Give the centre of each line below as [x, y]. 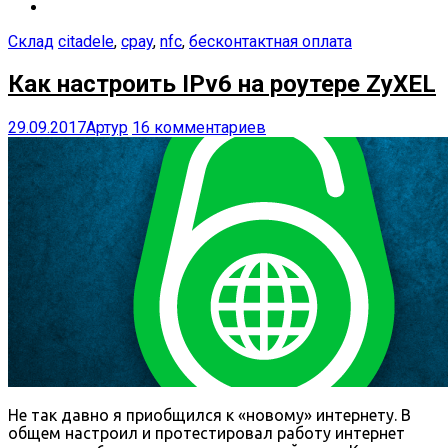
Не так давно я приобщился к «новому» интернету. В [209, 415]
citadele [86, 41]
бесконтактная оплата [270, 41]
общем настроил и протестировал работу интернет [206, 433]
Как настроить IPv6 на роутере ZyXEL [222, 84]
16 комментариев [199, 128]
